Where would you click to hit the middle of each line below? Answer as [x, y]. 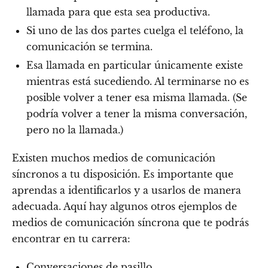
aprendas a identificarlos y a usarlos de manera [127, 190]
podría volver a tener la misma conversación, [137, 113]
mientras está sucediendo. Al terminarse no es [138, 81]
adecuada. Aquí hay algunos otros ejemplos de [124, 206]
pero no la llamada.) [75, 130]
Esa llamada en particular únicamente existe [135, 65]
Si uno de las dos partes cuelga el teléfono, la [135, 30]
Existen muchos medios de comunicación [114, 158]
